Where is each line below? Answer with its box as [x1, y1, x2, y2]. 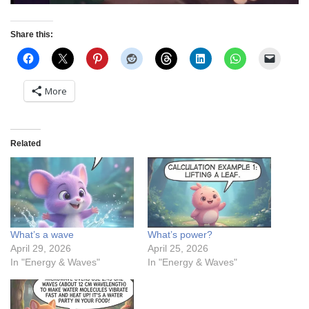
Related [10, 138, 41, 148]
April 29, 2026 [10, 243, 71, 255]
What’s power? [148, 229, 212, 241]
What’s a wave [10, 229, 74, 241]
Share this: [10, 29, 53, 39]
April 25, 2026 [148, 243, 208, 255]
